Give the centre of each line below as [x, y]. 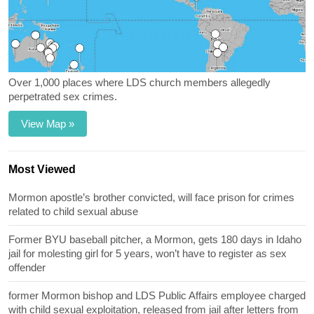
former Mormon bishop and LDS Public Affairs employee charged [157, 296]
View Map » [48, 124]
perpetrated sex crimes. [63, 97]
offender [27, 268]
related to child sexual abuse [73, 212]
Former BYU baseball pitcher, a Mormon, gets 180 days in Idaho [155, 240]
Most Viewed [42, 170]
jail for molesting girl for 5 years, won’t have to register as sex [148, 254]
